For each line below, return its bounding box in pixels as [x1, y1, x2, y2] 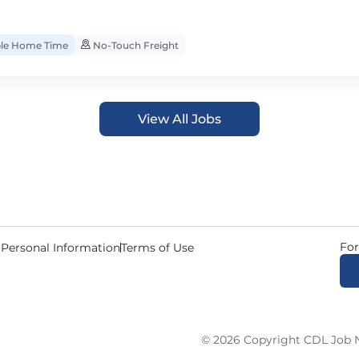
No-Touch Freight [91, 39, 179, 51]
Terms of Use [121, 240, 194, 255]
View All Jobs [138, 111, 221, 127]
